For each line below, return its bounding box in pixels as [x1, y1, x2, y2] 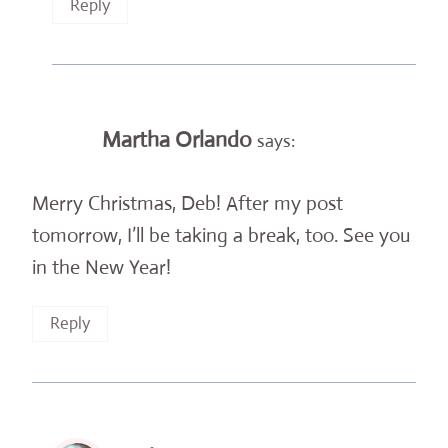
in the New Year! [32, 254, 171, 280]
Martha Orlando [102, 125, 252, 153]
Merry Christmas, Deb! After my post [32, 190, 343, 216]
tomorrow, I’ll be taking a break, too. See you [32, 222, 411, 248]
